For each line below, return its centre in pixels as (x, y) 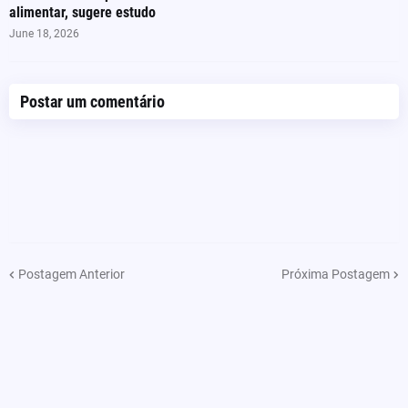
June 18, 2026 (44, 34)
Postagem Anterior (71, 274)
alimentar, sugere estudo (82, 13)
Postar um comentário (92, 102)
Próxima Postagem (336, 274)
